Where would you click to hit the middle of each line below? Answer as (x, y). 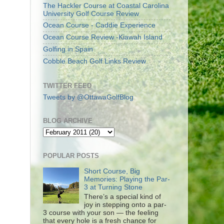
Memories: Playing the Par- (127, 179)
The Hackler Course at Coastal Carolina (106, 5)
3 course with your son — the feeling (101, 212)
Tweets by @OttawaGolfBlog (88, 97)
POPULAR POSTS (71, 156)
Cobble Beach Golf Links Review (94, 61)
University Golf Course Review (91, 13)
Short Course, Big (112, 171)
